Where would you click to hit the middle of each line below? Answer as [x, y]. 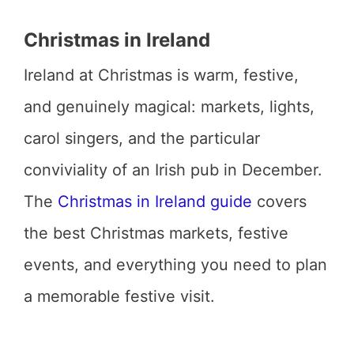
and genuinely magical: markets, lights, [169, 107]
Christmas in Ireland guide [155, 201]
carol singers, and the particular [142, 138]
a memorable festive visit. [119, 296]
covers [279, 201]
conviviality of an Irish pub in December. [173, 170]
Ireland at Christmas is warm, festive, [161, 75]
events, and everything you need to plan [175, 265]
